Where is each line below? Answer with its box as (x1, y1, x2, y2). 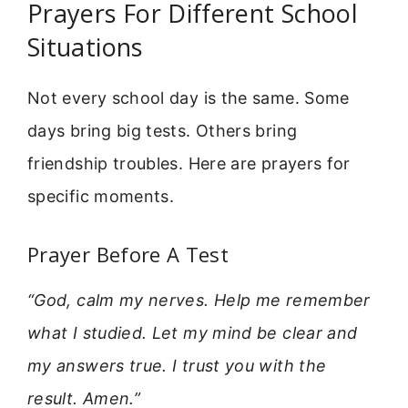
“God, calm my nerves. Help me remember (27, 291, 371, 311)
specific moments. (27, 186, 175, 206)
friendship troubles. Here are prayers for (27, 153, 351, 173)
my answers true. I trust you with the (27, 356, 327, 376)
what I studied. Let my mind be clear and (27, 323, 358, 343)
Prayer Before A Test (27, 240, 229, 269)
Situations (27, 29, 143, 64)
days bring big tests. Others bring (27, 120, 298, 140)
